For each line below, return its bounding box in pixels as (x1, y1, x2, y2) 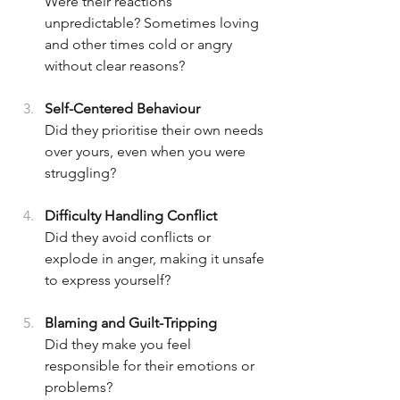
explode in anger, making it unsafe (45, 250, 268, 268)
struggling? (45, 164, 116, 182)
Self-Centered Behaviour (45, 100, 207, 118)
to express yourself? (45, 271, 171, 289)
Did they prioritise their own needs (45, 121, 267, 139)
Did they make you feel (45, 336, 195, 354)
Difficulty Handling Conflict (45, 207, 224, 225)
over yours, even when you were (45, 143, 249, 161)
